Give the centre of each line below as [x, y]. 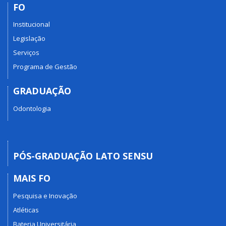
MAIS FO [32, 178]
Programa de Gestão [45, 67]
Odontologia [32, 108]
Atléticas [26, 210]
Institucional [32, 24]
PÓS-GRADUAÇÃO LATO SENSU [83, 156]
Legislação [29, 39]
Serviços [26, 53]
